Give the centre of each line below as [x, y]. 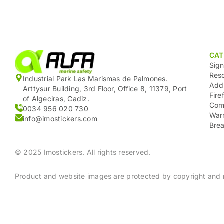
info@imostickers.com [60, 119]
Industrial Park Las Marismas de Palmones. [95, 79]
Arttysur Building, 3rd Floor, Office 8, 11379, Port [105, 89]
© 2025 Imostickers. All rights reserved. [83, 152]
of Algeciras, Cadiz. [56, 99]
